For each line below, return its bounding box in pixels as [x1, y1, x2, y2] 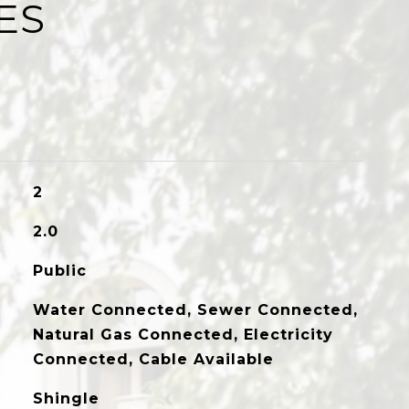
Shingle [32, 390, 100, 407]
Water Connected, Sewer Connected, [32, 301, 358, 319]
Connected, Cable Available [32, 351, 274, 368]
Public [32, 262, 87, 279]
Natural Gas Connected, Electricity [32, 326, 333, 343]
